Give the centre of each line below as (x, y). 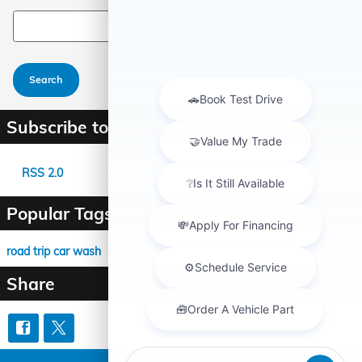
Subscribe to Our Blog (95, 126)
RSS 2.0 (41, 173)
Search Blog (44, 18)
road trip (30, 251)
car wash (77, 251)
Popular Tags (60, 213)
